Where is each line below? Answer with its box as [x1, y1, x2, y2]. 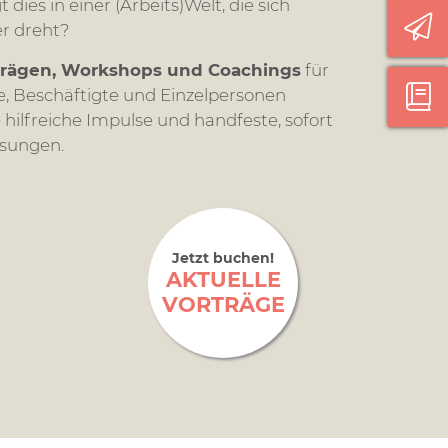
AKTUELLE [165, 266, 281, 292]
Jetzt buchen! [172, 248, 274, 267]
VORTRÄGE [161, 291, 285, 317]
